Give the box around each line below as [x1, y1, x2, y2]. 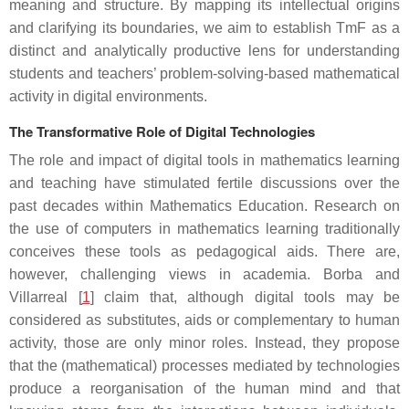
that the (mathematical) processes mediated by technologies [9, 358, 400, 373]
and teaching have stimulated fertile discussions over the [9, 175, 400, 191]
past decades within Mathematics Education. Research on [9, 198, 400, 214]
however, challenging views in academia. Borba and [9, 267, 400, 282]
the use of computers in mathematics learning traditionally [9, 221, 400, 236]
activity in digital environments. [9, 89, 207, 104]
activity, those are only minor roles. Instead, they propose [9, 335, 400, 351]
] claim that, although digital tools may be [89, 289, 400, 305]
